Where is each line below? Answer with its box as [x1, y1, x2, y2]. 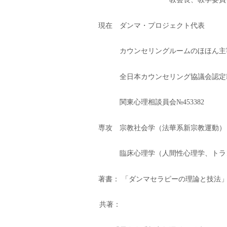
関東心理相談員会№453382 [120, 98, 204, 106]
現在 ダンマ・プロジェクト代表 [98, 21, 205, 29]
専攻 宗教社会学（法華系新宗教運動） [98, 124, 226, 132]
